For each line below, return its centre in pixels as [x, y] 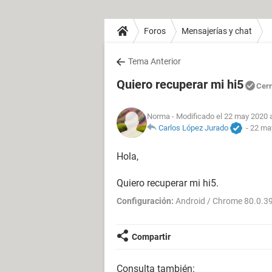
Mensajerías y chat [217, 31]
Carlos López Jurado [193, 127]
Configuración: [145, 201]
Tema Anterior [155, 61]
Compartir [151, 237]
